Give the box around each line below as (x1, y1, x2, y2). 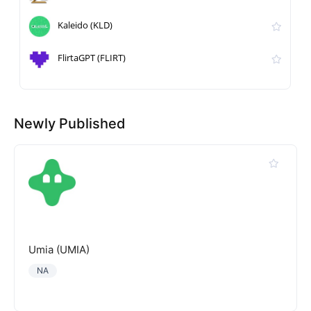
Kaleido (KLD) (58, 19, 113, 32)
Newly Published (14, 115, 126, 132)
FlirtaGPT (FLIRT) (58, 51, 126, 65)
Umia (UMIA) (28, 243, 90, 256)
